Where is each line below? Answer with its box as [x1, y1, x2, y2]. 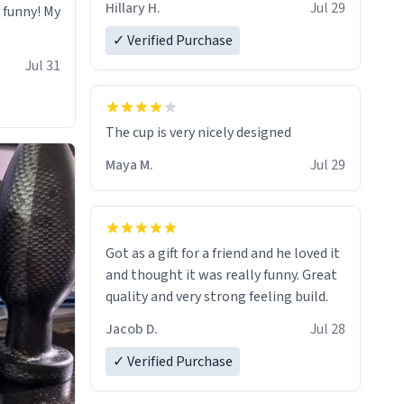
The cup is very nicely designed [106, 123, 291, 143]
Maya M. [106, 155, 153, 176]
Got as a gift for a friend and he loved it [106, 243, 340, 264]
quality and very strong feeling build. [106, 287, 328, 308]
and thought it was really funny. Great [106, 265, 337, 286]
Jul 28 [310, 319, 345, 340]
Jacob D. [106, 319, 158, 340]
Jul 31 [25, 56, 60, 77]
